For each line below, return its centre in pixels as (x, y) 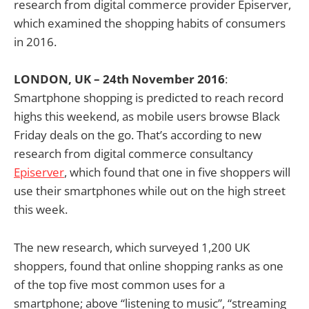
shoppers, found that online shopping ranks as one (149, 266)
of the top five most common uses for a (119, 284)
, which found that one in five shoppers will (177, 172)
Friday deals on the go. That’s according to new (138, 135)
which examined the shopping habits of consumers (150, 23)
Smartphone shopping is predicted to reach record (149, 98)
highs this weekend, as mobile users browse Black (147, 117)
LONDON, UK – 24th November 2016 (119, 79)
